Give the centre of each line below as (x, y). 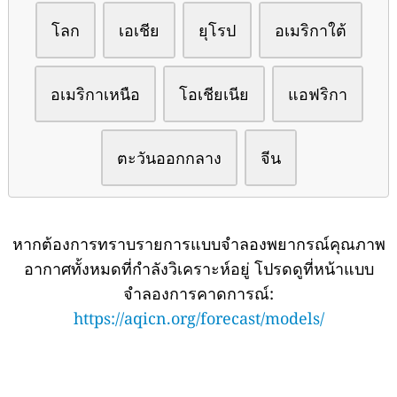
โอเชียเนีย (214, 93)
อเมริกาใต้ (310, 30)
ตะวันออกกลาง (169, 157)
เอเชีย (139, 30)
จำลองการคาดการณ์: (198, 293)
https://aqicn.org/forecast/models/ (198, 318)
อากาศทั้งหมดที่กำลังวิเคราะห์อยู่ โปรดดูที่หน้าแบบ (198, 268)
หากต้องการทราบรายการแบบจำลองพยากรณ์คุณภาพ (198, 243)
